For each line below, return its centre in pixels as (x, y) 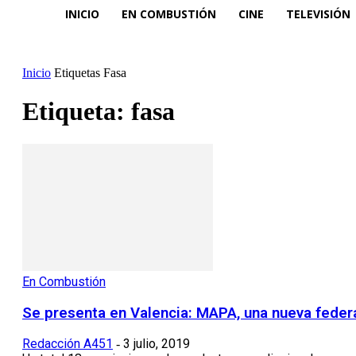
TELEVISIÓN (318, 14)
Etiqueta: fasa (99, 112)
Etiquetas (77, 73)
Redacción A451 (68, 344)
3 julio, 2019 (157, 344)
